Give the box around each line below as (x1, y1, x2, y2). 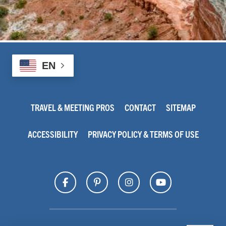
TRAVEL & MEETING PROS (30, 101, 115, 114)
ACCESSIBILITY (27, 128, 78, 140)
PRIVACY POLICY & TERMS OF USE (87, 128, 199, 140)
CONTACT (124, 101, 156, 114)
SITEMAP (165, 101, 196, 114)
